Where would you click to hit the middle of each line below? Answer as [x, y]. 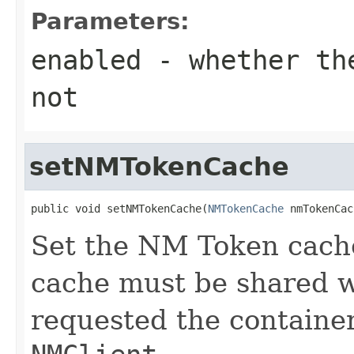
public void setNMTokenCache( [119, 208]
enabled [86, 60]
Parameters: [110, 21]
